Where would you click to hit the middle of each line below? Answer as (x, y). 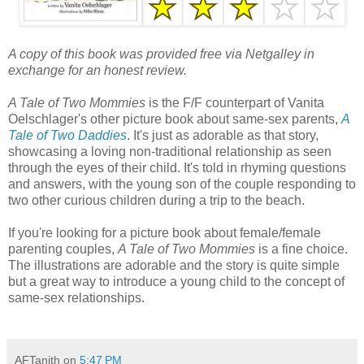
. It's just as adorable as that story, (223, 135)
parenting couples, (63, 249)
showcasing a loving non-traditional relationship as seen (170, 151)
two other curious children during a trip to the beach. (156, 200)
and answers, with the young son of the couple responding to (182, 184)
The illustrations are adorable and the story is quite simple (174, 265)
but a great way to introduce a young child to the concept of (176, 281)
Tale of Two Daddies (67, 135)
